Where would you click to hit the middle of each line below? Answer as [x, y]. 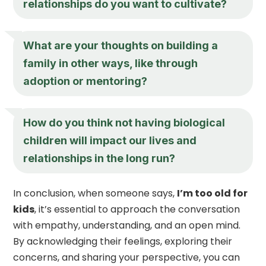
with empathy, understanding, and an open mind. [127, 225]
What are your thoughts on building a [121, 45]
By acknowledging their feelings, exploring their [123, 241]
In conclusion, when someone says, [95, 193]
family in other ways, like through [111, 63]
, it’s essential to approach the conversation [137, 209]
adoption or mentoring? [85, 81]
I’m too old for [213, 193]
